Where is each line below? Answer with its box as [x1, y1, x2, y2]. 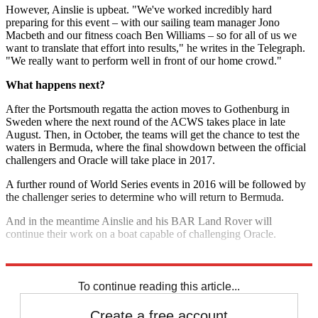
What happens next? [6, 79, 105, 92]
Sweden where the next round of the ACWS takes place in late [6, 116, 285, 128]
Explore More [6, 252, 68, 265]
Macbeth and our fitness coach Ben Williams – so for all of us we [6, 29, 297, 42]
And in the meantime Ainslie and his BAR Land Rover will [6, 215, 272, 228]
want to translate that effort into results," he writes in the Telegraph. [6, 42, 305, 55]
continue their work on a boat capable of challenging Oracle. [6, 228, 276, 241]
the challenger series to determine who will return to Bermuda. [6, 191, 284, 204]
